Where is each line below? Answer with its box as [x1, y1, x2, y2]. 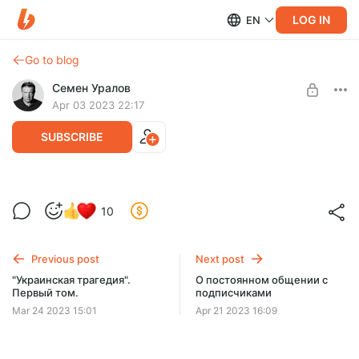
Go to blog [25, 53, 79, 67]
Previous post [31, 252, 99, 265]
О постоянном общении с [196, 272, 329, 286]
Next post [196, 252, 245, 265]
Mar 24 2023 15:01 [12, 305, 97, 317]
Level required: [140, 216, 219, 229]
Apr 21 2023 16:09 [196, 305, 278, 317]
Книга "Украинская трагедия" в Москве [12, 190, 333, 210]
